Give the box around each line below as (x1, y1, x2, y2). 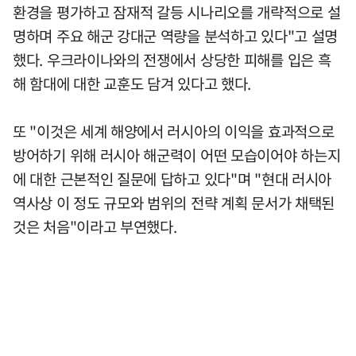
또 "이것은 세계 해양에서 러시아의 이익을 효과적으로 (13, 119, 335, 142)
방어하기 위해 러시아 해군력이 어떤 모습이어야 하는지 (13, 143, 341, 166)
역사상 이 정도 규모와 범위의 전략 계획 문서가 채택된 (13, 191, 335, 214)
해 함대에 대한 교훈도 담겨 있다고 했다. (13, 72, 252, 95)
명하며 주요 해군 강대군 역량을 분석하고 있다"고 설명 (13, 24, 339, 47)
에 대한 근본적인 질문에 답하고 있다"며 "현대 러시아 (13, 167, 332, 190)
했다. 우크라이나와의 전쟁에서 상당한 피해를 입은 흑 (13, 48, 331, 71)
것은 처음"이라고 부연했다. (13, 215, 177, 238)
